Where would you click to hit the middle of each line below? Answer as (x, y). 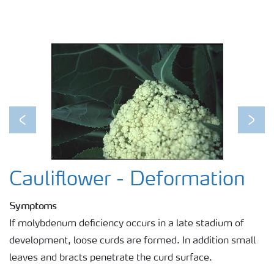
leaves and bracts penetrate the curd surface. (111, 258)
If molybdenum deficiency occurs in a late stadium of (127, 224)
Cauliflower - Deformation (127, 180)
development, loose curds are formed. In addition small (132, 241)
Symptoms (33, 205)
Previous (41, 128)
